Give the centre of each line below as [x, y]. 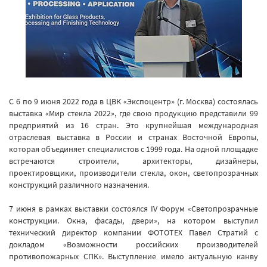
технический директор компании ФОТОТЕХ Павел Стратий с [133, 232]
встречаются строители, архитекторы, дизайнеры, [133, 161]
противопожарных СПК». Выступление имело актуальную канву [133, 256]
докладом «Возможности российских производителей [133, 244]
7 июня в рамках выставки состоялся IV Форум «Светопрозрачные [133, 209]
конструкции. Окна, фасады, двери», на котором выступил [133, 221]
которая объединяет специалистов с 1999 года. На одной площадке [133, 149]
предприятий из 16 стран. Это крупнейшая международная [133, 125]
